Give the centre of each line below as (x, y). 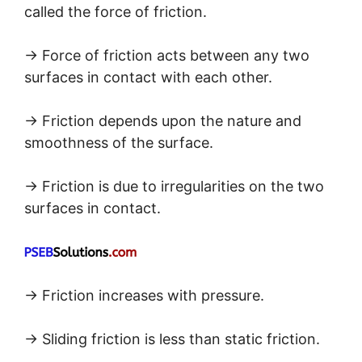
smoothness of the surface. (119, 142)
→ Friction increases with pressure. (144, 295)
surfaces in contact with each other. (148, 77)
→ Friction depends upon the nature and (163, 120)
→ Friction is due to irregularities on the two (174, 186)
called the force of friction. (116, 11)
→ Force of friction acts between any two (167, 55)
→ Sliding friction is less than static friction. (172, 339)
